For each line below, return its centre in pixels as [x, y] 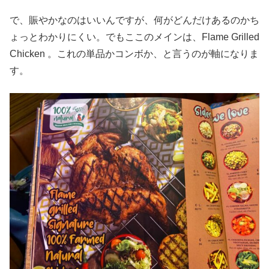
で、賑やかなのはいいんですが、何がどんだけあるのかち [134, 20]
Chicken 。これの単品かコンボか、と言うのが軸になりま [134, 54]
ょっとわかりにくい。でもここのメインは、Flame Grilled [134, 37]
